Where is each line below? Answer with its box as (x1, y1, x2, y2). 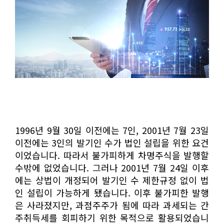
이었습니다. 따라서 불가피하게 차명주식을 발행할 (15, 148, 209, 161)
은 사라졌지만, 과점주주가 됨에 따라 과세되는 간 (15, 198, 209, 211)
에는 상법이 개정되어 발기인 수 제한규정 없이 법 (15, 173, 209, 186)
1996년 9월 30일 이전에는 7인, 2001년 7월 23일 (15, 123, 209, 136)
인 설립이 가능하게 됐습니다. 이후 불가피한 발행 (15, 185, 209, 199)
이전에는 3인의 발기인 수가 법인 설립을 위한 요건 (15, 135, 209, 149)
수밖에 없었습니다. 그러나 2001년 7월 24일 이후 (15, 160, 209, 174)
